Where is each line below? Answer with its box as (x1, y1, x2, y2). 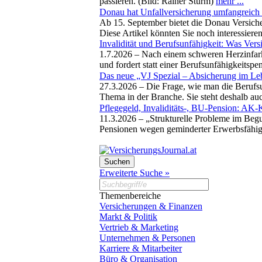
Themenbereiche (99, 190, 161, 201)
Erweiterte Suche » (99, 167, 170, 178)
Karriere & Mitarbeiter (99, 243, 182, 253)
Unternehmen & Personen (99, 232, 195, 243)
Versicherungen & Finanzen (99, 201, 202, 211)
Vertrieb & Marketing (99, 222, 178, 232)
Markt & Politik (99, 211, 157, 222)
